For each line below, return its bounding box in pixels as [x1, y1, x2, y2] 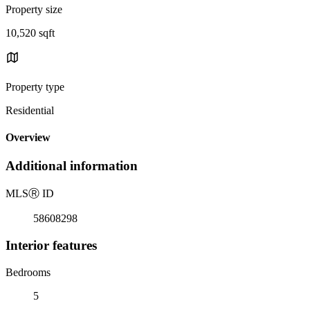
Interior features [6, 237, 97, 253]
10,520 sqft [6, 26, 55, 39]
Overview [6, 131, 51, 144]
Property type [6, 80, 64, 93]
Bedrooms [6, 266, 51, 278]
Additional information [6, 158, 138, 174]
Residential [6, 104, 54, 116]
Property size [6, 3, 62, 15]
